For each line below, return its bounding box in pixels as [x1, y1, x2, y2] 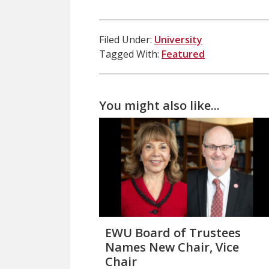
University [154, 32, 202, 46]
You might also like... [99, 97, 220, 113]
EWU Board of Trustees [105, 224, 241, 241]
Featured [162, 47, 205, 61]
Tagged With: [99, 47, 159, 61]
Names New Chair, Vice [105, 238, 239, 255]
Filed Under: [99, 32, 152, 46]
